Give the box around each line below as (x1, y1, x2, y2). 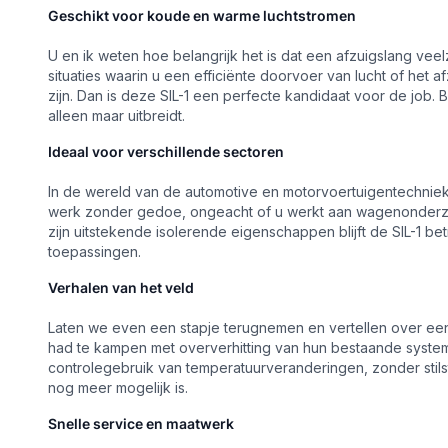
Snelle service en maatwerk (48, 415, 234, 432)
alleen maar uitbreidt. (48, 107, 185, 124)
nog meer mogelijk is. (48, 379, 188, 396)
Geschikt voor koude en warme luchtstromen (48, 7, 356, 24)
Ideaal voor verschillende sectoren (48, 143, 284, 160)
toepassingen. (48, 243, 141, 260)
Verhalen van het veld (48, 279, 194, 296)
